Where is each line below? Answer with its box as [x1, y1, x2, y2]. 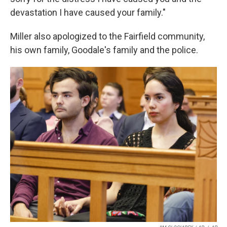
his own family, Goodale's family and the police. [10, 45, 198, 55]
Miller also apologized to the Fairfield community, [10, 31, 205, 42]
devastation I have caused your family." [10, 7, 166, 18]
